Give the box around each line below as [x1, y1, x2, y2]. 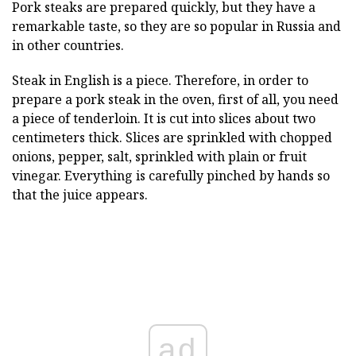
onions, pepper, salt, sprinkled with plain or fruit [12, 148, 307, 165]
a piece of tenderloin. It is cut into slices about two [12, 110, 315, 127]
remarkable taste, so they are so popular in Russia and [12, 17, 341, 35]
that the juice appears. [12, 186, 148, 203]
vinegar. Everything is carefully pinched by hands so [12, 167, 330, 184]
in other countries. [12, 37, 124, 54]
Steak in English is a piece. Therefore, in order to [12, 72, 308, 89]
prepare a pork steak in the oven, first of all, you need [12, 91, 339, 108]
